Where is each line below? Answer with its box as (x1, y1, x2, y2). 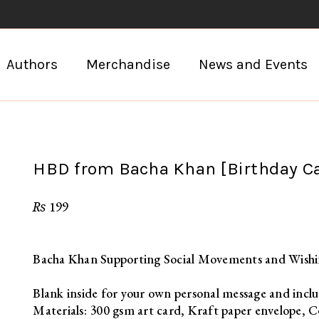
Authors (6, 56, 58, 73)
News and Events (198, 56, 308, 73)
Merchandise (85, 56, 170, 73)
